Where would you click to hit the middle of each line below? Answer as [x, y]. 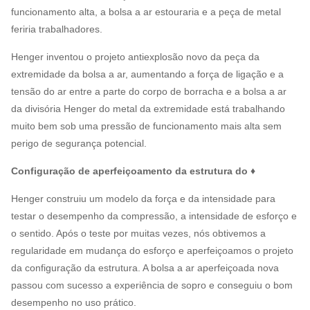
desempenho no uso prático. [74, 303]
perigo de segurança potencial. [79, 144]
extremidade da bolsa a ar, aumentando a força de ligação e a [147, 74]
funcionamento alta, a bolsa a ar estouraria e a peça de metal [146, 12]
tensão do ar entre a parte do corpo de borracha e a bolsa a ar [149, 92]
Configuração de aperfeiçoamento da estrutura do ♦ [133, 171]
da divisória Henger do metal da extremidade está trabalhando [148, 109]
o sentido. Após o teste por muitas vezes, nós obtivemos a [138, 234]
